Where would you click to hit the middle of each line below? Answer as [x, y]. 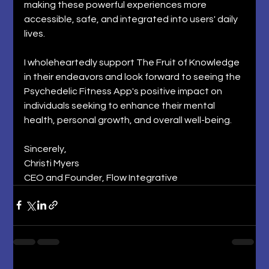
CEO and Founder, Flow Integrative [101, 177]
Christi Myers [53, 163]
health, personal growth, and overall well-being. [129, 120]
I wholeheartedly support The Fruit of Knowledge [133, 62]
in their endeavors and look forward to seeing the [134, 77]
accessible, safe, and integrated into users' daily [132, 19]
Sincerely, [47, 149]
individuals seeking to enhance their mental [121, 105]
